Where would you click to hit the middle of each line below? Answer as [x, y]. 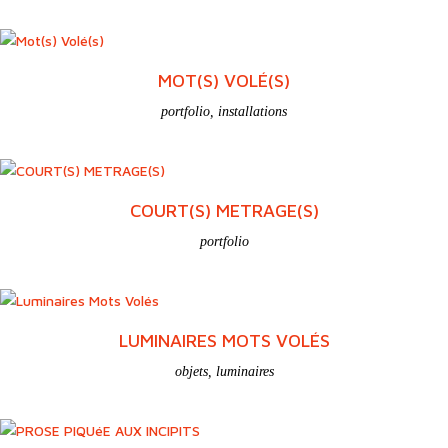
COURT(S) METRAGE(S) [224, 210]
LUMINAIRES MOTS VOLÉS [224, 340]
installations [252, 111]
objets [191, 371]
